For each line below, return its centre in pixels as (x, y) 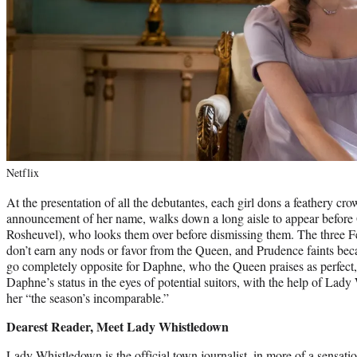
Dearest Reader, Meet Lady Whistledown (118, 326)
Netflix (23, 172)
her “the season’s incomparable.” (88, 297)
